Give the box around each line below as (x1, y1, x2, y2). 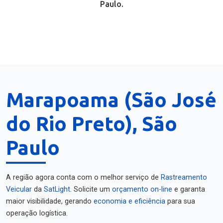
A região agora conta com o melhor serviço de (6, 173, 161, 182)
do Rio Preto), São (6, 112, 177, 135)
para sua (165, 197, 195, 206)
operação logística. (6, 209, 68, 218)
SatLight (44, 185, 70, 194)
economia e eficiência (94, 197, 165, 206)
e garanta (172, 185, 205, 194)
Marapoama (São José (6, 89, 217, 111)
